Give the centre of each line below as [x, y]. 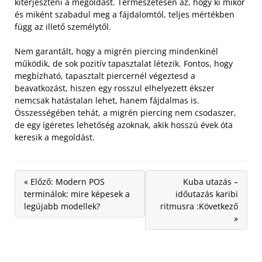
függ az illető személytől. [63, 27]
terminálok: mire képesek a [77, 194]
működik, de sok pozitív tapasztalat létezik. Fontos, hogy [124, 64]
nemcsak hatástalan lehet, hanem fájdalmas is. [107, 101]
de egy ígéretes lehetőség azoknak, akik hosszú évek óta [124, 125]
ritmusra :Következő [199, 206]
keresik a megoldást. [55, 137]
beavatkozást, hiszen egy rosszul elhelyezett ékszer [115, 88]
